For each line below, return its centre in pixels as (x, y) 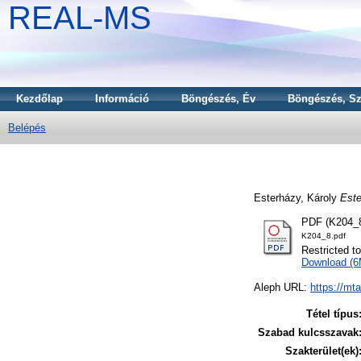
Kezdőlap (39, 99)
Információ (122, 99)
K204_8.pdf (324, 236)
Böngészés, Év (218, 99)
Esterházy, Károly (295, 197)
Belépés (27, 128)
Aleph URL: (282, 288)
